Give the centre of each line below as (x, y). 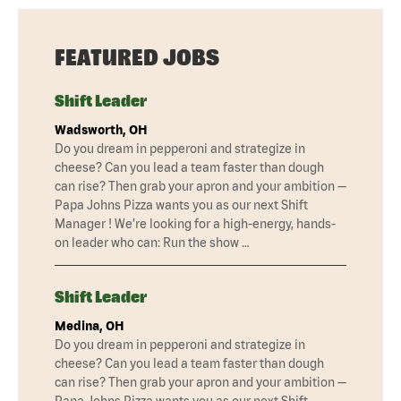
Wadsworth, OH (101, 129)
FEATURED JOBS (137, 57)
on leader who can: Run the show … (152, 242)
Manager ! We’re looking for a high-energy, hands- (195, 223)
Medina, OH (90, 325)
